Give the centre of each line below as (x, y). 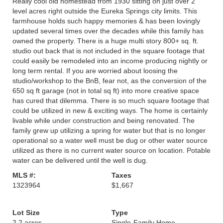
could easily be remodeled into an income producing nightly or (110, 61)
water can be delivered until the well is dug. (80, 160)
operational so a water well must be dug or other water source (110, 140)
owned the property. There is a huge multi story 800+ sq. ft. (106, 41)
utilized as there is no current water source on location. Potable (111, 150)
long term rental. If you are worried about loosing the (95, 71)
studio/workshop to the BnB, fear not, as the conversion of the (110, 81)
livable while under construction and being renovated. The (104, 120)
